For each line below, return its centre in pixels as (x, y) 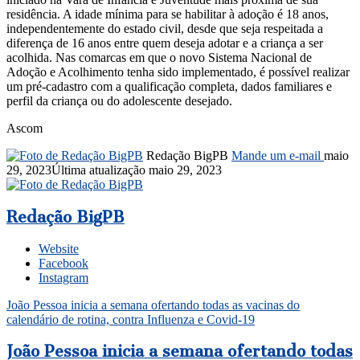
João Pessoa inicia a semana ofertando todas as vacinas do (153, 305)
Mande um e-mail (276, 156)
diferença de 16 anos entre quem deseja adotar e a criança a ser (165, 43)
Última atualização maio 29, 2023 (137, 170)
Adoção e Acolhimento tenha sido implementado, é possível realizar (178, 72)
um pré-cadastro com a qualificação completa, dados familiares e (169, 87)
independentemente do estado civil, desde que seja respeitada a (165, 29)
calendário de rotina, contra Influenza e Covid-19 (131, 319)
